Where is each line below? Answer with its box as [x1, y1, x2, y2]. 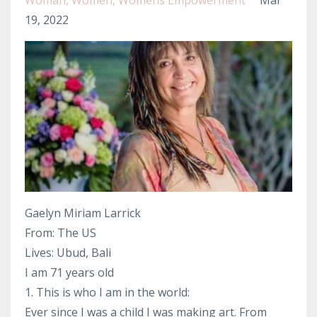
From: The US [25, 224, 96, 241]
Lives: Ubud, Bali [25, 244, 111, 260]
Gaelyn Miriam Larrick [25, 204, 141, 221]
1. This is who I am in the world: [25, 284, 190, 300]
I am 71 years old [25, 264, 114, 280]
